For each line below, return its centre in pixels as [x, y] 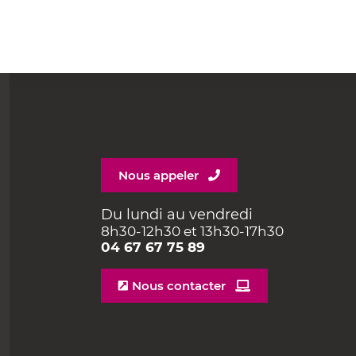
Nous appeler [159, 175]
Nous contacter [179, 285]
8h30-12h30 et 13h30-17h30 [192, 231]
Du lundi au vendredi [177, 214]
